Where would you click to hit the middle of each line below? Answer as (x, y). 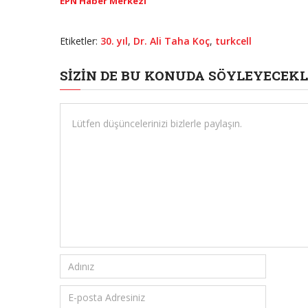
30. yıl (114, 41)
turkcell (233, 41)
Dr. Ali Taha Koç (172, 41)
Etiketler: (80, 41)
